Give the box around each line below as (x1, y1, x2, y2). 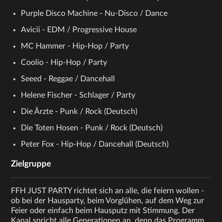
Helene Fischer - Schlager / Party (21, 91, 136, 100)
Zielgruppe (11, 160, 52, 168)
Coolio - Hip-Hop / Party (21, 58, 108, 67)
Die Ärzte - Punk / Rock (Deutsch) (21, 108, 138, 116)
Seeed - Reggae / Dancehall (21, 75, 115, 83)
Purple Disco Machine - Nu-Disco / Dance (21, 9, 168, 18)
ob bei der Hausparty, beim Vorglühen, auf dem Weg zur (11, 197, 205, 205)
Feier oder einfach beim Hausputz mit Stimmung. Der (11, 207, 195, 215)
